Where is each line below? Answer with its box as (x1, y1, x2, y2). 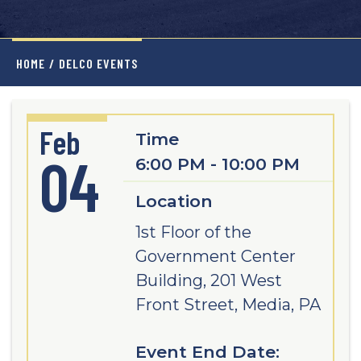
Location (135, 191, 213, 211)
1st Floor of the (135, 222, 251, 242)
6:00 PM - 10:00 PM (135, 154, 300, 174)
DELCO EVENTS (59, 56, 138, 71)
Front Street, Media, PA (135, 295, 321, 314)
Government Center (135, 247, 296, 266)
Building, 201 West (135, 271, 282, 290)
